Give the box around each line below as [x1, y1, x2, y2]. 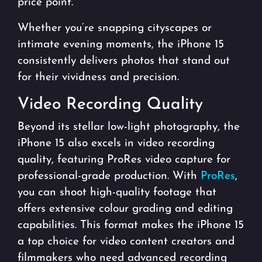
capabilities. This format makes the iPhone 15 [18, 219, 244, 231]
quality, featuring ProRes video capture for [18, 154, 230, 166]
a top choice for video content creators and [18, 236, 235, 247]
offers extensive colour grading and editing [18, 203, 233, 215]
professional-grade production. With [18, 170, 201, 182]
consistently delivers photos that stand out [18, 55, 230, 67]
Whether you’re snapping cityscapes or [18, 22, 212, 34]
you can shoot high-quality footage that [18, 187, 216, 198]
